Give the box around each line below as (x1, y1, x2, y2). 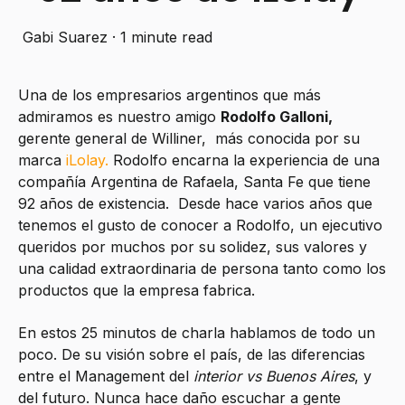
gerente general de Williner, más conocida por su (18, 129, 360, 148)
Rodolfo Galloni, (221, 108, 333, 127)
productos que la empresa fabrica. (18, 281, 255, 300)
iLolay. (66, 151, 108, 170)
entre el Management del (18, 366, 193, 385)
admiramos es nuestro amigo (18, 108, 221, 127)
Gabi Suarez (23, 28, 108, 47)
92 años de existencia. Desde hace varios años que (18, 194, 372, 213)
